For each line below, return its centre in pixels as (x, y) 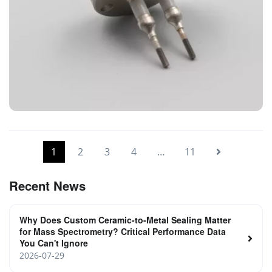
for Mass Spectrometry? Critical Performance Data (123, 232)
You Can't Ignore (54, 243)
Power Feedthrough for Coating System (99, 118)
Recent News (47, 186)
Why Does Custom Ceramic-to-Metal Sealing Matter (125, 220)
